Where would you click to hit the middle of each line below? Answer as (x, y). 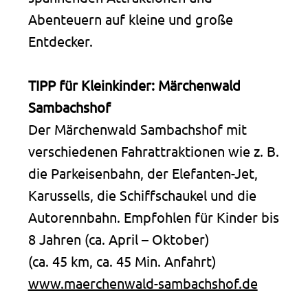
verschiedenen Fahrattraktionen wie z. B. (153, 151)
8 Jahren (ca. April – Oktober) (118, 239)
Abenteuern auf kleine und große (130, 19)
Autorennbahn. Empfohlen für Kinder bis (153, 217)
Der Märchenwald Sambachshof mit (137, 129)
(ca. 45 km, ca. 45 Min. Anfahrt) (122, 261)
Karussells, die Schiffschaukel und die (142, 195)
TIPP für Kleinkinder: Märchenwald (134, 85)
